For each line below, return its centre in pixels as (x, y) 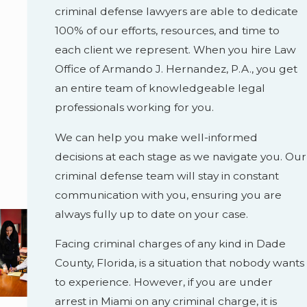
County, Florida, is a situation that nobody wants (180, 263)
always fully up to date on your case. (152, 214)
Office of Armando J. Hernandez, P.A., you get (176, 69)
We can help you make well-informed (157, 137)
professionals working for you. (135, 108)
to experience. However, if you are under (164, 282)
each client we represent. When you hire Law (176, 50)
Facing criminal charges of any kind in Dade (171, 244)
